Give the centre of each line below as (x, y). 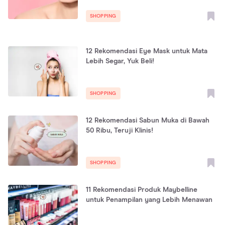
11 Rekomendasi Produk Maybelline (141, 190)
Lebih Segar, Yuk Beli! (120, 61)
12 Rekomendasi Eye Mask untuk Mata (146, 51)
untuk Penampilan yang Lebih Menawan (149, 200)
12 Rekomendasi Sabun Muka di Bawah (147, 121)
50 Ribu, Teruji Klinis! (119, 131)
